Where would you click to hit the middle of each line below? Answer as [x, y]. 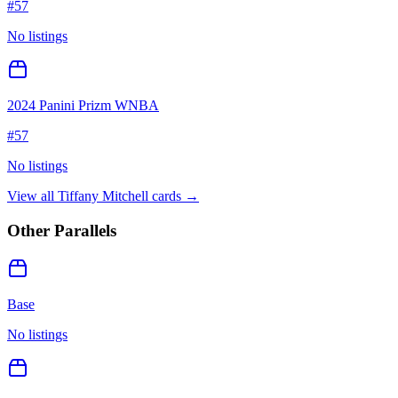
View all [32, 196]
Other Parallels [62, 230]
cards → [174, 196]
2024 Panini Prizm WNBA [83, 106]
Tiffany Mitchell [103, 196]
